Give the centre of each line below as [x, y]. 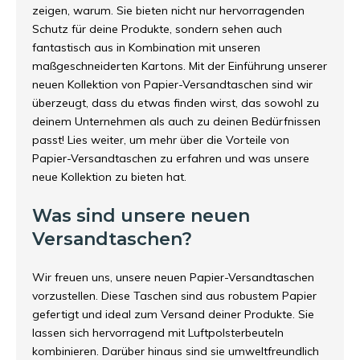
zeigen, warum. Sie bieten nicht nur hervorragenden [168, 10]
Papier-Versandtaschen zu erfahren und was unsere [171, 158]
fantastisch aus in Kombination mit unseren [146, 47]
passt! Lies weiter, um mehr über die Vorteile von [161, 140]
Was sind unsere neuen [141, 216]
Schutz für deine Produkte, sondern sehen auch [157, 29]
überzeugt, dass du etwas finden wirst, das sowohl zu [176, 103]
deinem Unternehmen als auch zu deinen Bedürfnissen [176, 121]
